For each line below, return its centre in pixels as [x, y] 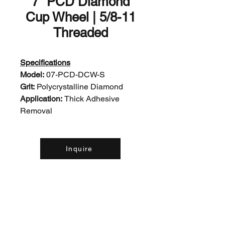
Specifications [45, 63]
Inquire [79, 149]
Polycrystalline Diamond [80, 87]
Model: [33, 75]
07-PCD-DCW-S [76, 75]
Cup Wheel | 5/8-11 [80, 17]
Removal [36, 111]
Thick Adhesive [92, 99]
